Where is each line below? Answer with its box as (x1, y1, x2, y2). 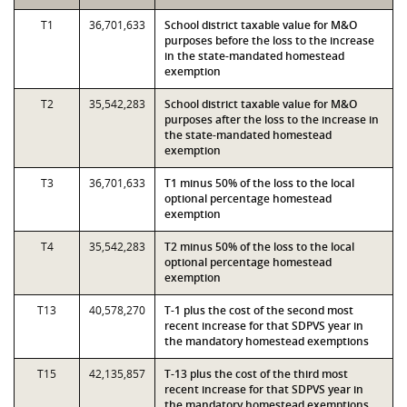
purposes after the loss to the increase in (164, 112, 379, 127)
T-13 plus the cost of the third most (164, 366, 348, 382)
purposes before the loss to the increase (164, 33, 374, 48)
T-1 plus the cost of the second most (164, 303, 353, 318)
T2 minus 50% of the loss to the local (164, 239, 354, 254)
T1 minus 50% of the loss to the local (164, 175, 354, 191)
